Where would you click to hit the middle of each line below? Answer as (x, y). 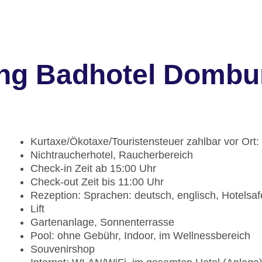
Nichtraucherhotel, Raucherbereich (112, 155)
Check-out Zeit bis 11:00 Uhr (97, 182)
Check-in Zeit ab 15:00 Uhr (93, 169)
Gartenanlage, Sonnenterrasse (102, 223)
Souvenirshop (63, 249)
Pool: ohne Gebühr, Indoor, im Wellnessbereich (140, 236)
